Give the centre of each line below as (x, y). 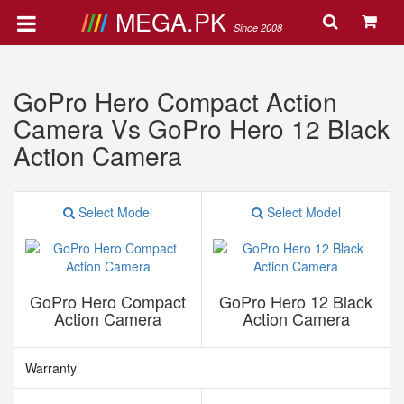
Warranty (51, 368)
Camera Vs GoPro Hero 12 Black (202, 128)
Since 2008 (257, 28)
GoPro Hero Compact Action (175, 101)
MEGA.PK (174, 21)
